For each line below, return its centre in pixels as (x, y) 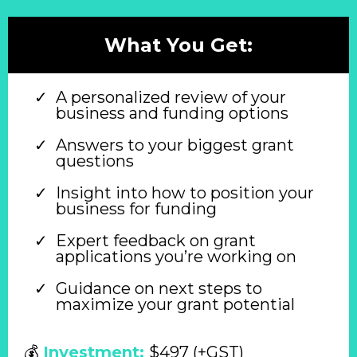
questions (95, 161)
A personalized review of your (171, 97)
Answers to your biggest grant (175, 145)
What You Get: (178, 45)
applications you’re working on (176, 256)
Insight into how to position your (185, 192)
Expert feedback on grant (156, 240)
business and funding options (172, 113)
